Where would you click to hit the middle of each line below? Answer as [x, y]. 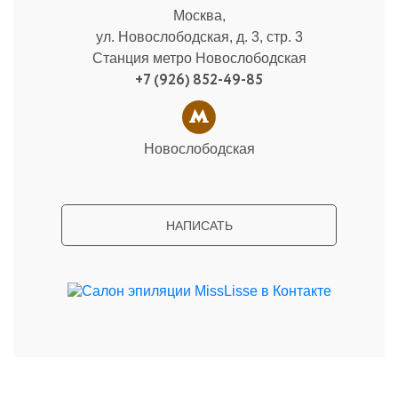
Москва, [199, 16]
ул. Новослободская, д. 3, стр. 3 [199, 37]
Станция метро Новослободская [199, 58]
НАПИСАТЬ [199, 226]
